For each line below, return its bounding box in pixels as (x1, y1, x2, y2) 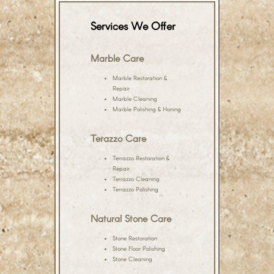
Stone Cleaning (113, 255, 152, 262)
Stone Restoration (113, 234, 157, 242)
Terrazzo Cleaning (113, 175, 160, 182)
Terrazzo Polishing (113, 185, 158, 193)
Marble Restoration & (113, 74, 167, 81)
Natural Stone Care (91, 212, 171, 224)
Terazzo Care (91, 132, 146, 144)
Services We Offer (91, 19, 176, 32)
